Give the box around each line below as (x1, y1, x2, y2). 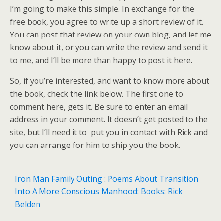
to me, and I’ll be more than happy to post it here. (10, 55, 192, 66)
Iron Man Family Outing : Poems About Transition (15, 173, 198, 184)
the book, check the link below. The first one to (10, 88, 183, 99)
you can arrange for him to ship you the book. (10, 140, 180, 150)
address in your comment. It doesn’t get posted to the (10, 114, 208, 125)
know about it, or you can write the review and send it (10, 42, 208, 53)
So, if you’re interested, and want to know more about (10, 75, 209, 86)
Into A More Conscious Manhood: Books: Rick (15, 186, 183, 197)
